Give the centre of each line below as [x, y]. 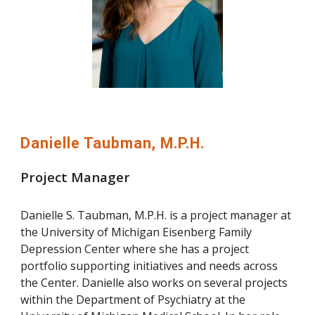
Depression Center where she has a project [135, 249]
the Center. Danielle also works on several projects [154, 282]
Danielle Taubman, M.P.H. [113, 143]
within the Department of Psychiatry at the [133, 299]
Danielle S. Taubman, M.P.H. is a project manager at [156, 215]
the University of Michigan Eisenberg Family [136, 232]
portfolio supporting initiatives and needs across [149, 265]
